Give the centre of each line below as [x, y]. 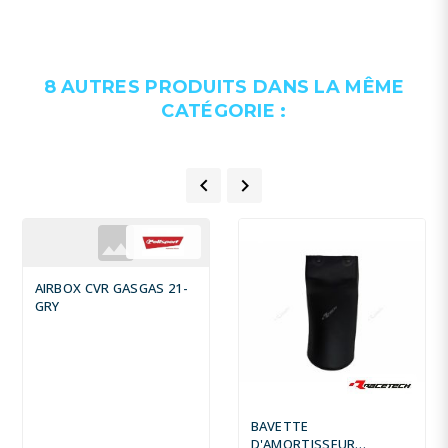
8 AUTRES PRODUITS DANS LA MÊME [224, 87]
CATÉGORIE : [224, 111]
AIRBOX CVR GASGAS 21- [111, 288]
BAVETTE [279, 426]
